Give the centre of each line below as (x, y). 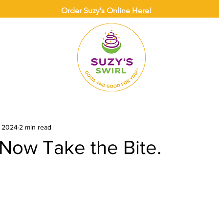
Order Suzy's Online (97, 11)
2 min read (35, 127)
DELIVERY (54, 41)
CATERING (169, 41)
